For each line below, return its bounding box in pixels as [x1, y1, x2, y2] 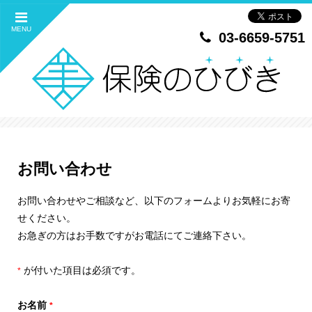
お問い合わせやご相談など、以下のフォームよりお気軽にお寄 [17, 195, 290, 207]
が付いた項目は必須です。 [21, 265, 141, 276]
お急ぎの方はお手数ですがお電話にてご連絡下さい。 [17, 230, 251, 242]
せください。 [17, 212, 76, 224]
